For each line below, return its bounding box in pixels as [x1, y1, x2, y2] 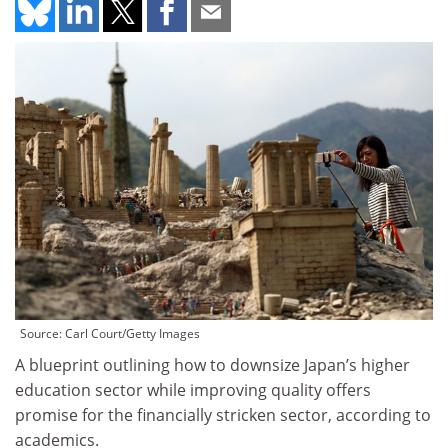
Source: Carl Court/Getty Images [20, 325, 200, 343]
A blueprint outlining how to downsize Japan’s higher [15, 354, 410, 377]
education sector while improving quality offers [15, 379, 371, 402]
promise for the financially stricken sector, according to [15, 404, 431, 427]
